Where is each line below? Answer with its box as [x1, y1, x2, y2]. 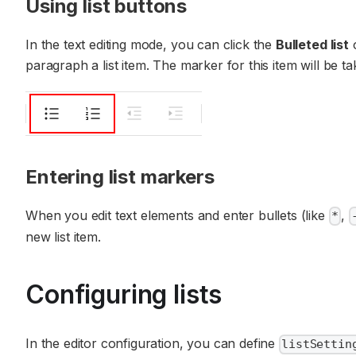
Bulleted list [275, 37, 349, 53]
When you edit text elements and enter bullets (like [25, 207, 329, 224]
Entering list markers [25, 165, 215, 189]
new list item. [25, 229, 101, 246]
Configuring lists [25, 279, 222, 311]
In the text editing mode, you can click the [25, 37, 276, 53]
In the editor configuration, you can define [25, 335, 279, 352]
